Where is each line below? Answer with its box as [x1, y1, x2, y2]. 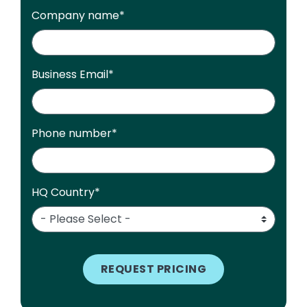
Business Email [32, 66, 108, 83]
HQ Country [32, 184, 95, 201]
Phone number [32, 125, 112, 142]
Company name [32, 8, 119, 24]
